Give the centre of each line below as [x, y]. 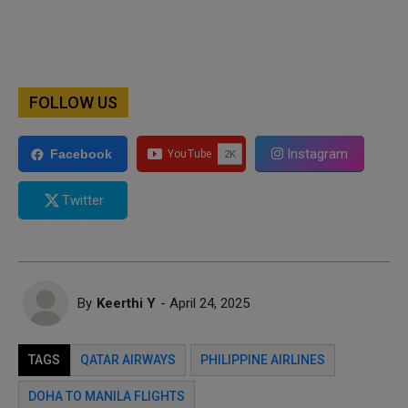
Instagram [316, 153]
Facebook [81, 154]
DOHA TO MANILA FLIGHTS [107, 396]
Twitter [83, 200]
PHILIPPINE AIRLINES [263, 359]
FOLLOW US [73, 102]
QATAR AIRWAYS [128, 359]
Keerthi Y [126, 303]
